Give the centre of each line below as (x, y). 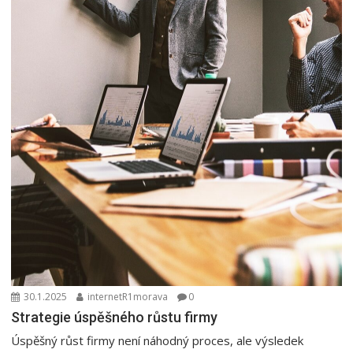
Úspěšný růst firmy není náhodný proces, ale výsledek (158, 340)
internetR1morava (127, 296)
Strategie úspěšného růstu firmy (115, 317)
